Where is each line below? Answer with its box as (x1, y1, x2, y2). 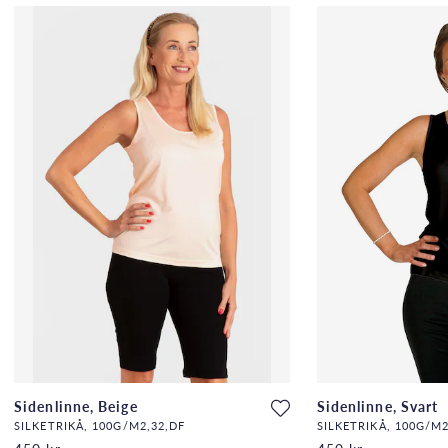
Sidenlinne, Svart (316, 396, 439, 417)
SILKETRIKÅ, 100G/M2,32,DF (14, 417, 186, 434)
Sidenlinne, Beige (14, 396, 138, 417)
